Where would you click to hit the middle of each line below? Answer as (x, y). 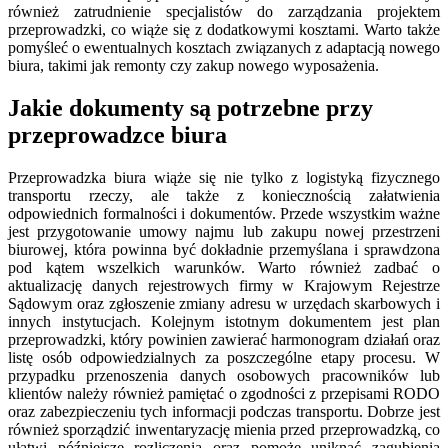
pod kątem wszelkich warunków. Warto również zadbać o (224, 267)
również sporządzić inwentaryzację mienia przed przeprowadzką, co (224, 429)
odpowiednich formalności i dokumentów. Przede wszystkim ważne (224, 213)
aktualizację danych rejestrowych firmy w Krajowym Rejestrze (224, 285)
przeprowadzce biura (117, 134)
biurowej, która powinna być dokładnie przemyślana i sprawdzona (224, 249)
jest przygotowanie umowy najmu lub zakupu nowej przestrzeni (224, 231)
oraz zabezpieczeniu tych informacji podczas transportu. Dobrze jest (224, 411)
